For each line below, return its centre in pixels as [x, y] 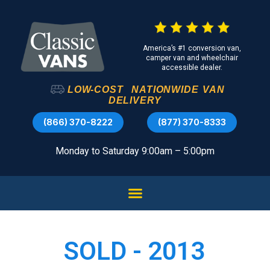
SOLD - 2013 [135, 251]
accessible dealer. [192, 67]
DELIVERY [135, 100]
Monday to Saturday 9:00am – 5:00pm [135, 151]
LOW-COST [96, 89]
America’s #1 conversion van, [192, 48]
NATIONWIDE [165, 89]
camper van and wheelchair [192, 58]
